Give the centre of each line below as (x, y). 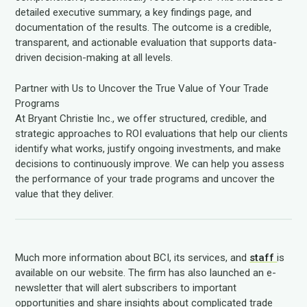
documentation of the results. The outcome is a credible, (144, 27)
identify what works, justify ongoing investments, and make (148, 148)
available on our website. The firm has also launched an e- (146, 273)
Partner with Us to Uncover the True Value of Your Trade (142, 88)
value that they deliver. (65, 194)
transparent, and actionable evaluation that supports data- (146, 42)
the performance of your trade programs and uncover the (145, 179)
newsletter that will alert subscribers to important (126, 288)
